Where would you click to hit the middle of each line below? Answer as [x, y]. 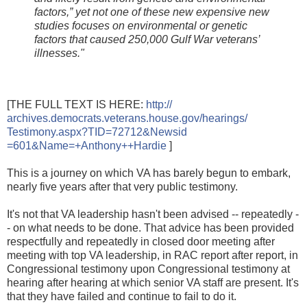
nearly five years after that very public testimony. [125, 187]
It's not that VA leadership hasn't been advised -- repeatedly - [153, 214]
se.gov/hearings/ [207, 119]
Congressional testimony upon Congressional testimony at [148, 269]
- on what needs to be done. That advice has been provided [150, 228]
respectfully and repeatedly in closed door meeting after [141, 242]
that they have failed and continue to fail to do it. [123, 297]
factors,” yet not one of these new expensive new [152, 12]
